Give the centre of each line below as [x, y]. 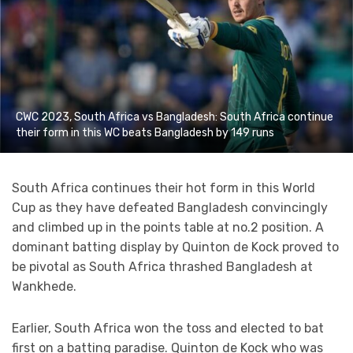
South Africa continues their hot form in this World [163, 188]
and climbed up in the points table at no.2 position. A [168, 228]
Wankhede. [44, 287]
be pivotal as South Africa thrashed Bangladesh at [162, 267]
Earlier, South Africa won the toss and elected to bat [168, 329]
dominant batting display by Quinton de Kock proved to [175, 247]
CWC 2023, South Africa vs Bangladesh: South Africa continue [175, 117]
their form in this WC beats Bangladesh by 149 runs [145, 133]
